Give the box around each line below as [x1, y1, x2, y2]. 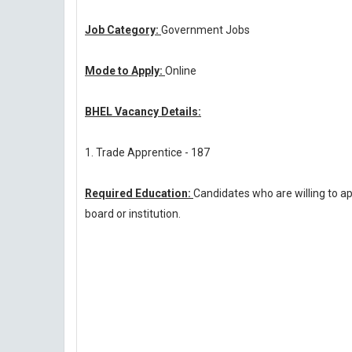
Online [165, 64, 196, 77]
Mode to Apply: [85, 64, 165, 77]
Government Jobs [161, 24, 250, 36]
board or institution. [85, 207, 181, 220]
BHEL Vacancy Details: [85, 105, 201, 118]
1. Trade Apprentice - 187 [85, 146, 210, 159]
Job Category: [85, 24, 161, 36]
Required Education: [85, 187, 193, 200]
